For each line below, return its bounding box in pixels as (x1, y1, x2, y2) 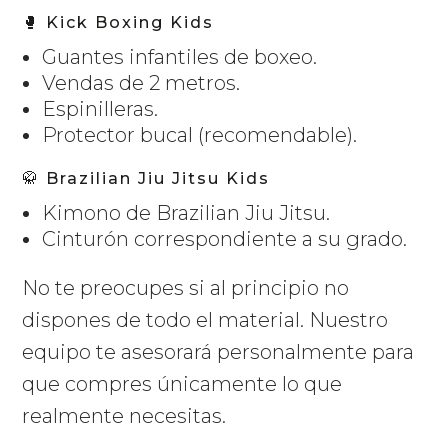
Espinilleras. (42, 97, 159, 122)
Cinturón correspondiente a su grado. (42, 227, 408, 252)
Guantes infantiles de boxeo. (42, 45, 318, 70)
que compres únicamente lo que (22, 372, 343, 397)
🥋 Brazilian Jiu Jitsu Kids (22, 169, 271, 189)
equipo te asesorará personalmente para (22, 340, 415, 365)
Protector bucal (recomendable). (42, 123, 358, 148)
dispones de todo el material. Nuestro (22, 308, 389, 333)
